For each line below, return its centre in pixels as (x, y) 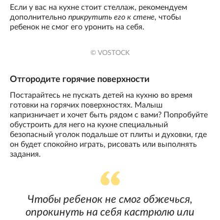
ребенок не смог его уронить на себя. (77, 27)
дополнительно (39, 17)
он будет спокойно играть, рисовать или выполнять (103, 144)
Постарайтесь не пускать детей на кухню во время (101, 95)
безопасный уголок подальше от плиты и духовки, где (108, 134)
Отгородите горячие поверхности (80, 79)
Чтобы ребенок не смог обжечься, (110, 199)
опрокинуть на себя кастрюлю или (110, 212)
